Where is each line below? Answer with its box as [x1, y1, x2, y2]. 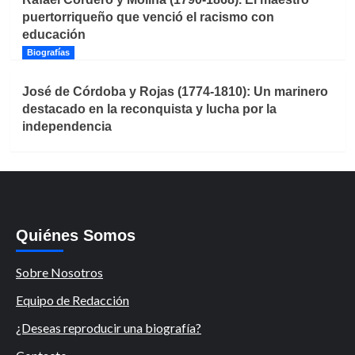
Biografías [26, 47, 70, 57]
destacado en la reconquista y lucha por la [21, 101, 277, 116]
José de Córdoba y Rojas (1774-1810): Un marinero [21, 84, 328, 98]
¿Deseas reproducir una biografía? [16, 319, 201, 335]
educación [21, 27, 86, 41]
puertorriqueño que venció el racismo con [21, 10, 274, 24]
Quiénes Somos [16, 226, 136, 244]
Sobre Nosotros [16, 264, 103, 280]
